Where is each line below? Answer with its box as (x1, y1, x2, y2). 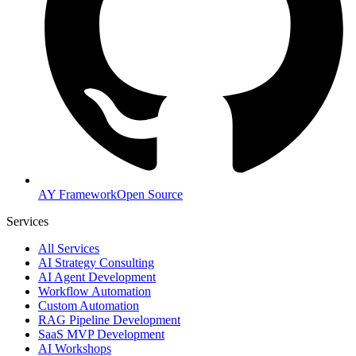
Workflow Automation (38, 284, 151, 298)
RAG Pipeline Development (38, 312, 180, 327)
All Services (38, 241, 99, 255)
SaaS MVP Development (38, 327, 164, 341)
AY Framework (38, 187, 117, 201)
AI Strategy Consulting (38, 255, 154, 269)
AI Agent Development (38, 269, 156, 284)
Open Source (117, 187, 183, 201)
